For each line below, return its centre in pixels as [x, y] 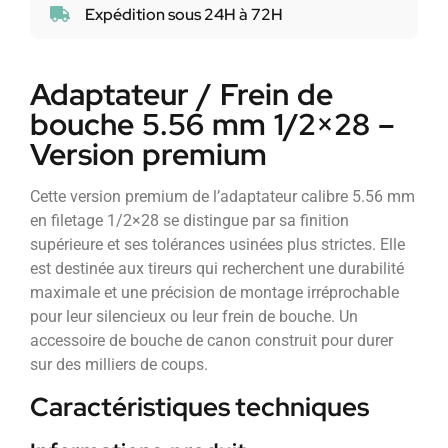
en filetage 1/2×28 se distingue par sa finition [189, 221]
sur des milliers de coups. [119, 365]
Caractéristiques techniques [199, 406]
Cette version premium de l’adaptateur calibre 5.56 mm [222, 197]
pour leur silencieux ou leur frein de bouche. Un [194, 317]
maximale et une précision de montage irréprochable [214, 293]
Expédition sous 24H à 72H [184, 14]
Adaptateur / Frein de [181, 94]
